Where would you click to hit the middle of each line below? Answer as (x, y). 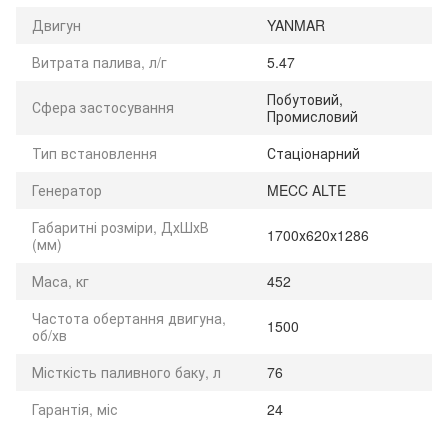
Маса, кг (60, 280)
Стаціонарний (313, 152)
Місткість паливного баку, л (126, 371)
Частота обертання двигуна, (129, 317)
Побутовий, (305, 98)
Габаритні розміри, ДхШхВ (120, 226)
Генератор (67, 189)
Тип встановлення (94, 152)
